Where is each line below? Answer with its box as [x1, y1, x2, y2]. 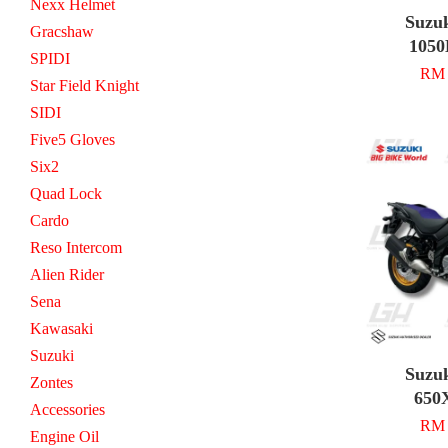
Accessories [30, 400, 105, 418]
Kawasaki [30, 319, 93, 337]
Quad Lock [30, 184, 102, 202]
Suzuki [30, 346, 74, 364]
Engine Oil [30, 427, 99, 445]
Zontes [30, 373, 73, 391]
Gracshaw [30, 22, 94, 40]
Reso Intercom [30, 238, 122, 256]
